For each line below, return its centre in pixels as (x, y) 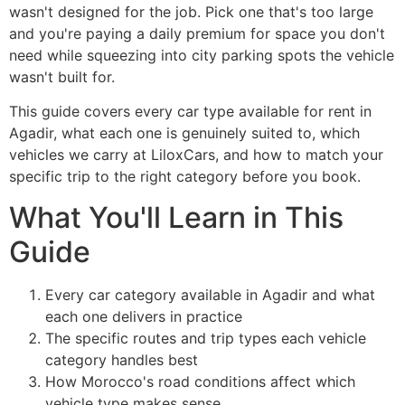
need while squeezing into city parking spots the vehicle (202, 55)
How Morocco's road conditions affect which (200, 381)
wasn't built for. (62, 77)
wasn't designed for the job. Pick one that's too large (191, 12)
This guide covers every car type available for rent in (190, 112)
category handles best (122, 359)
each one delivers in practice (144, 316)
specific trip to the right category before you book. (185, 177)
